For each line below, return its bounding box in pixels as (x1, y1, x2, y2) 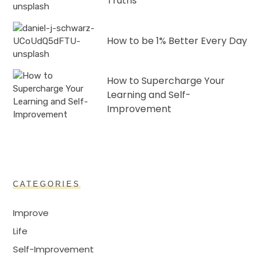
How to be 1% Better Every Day (107, 34, 248, 48)
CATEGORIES (13, 180, 81, 189)
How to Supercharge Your (107, 74, 225, 88)
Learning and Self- (107, 88, 191, 102)
